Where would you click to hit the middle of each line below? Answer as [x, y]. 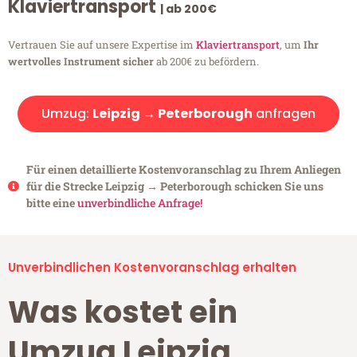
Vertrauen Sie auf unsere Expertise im [102, 45]
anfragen [284, 114]
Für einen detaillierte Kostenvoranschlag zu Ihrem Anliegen [183, 170]
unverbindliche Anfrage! [139, 203]
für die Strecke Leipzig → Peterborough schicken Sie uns [175, 186]
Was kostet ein [123, 312]
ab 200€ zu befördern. [206, 62]
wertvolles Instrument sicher [81, 62]
